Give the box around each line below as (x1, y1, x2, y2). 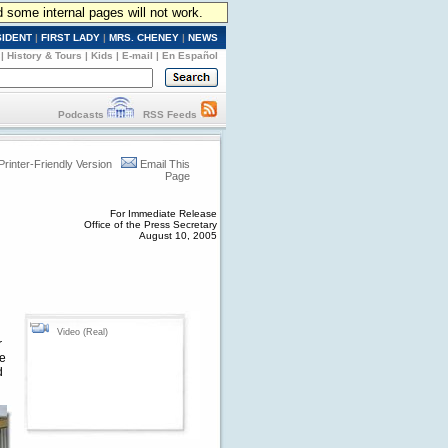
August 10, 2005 (139, 230, 217, 241)
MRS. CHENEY (109, 32, 179, 43)
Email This (140, 158, 190, 170)
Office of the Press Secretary (84, 219, 217, 230)
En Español (162, 50, 218, 61)
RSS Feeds (143, 109, 197, 120)
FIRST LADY (41, 32, 100, 43)
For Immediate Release (110, 208, 217, 219)
